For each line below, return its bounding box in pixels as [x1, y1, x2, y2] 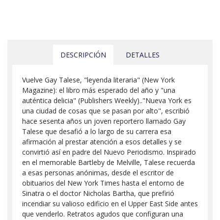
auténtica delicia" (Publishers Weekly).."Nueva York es [22, 95, 192, 105]
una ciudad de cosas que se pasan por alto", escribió [22, 106, 190, 115]
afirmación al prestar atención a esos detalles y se [22, 137, 182, 146]
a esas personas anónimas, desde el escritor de [22, 167, 174, 177]
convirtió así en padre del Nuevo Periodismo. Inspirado [22, 147, 196, 157]
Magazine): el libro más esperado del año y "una [22, 85, 175, 95]
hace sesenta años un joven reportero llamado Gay [22, 116, 186, 126]
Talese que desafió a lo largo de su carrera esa [22, 126, 171, 136]
